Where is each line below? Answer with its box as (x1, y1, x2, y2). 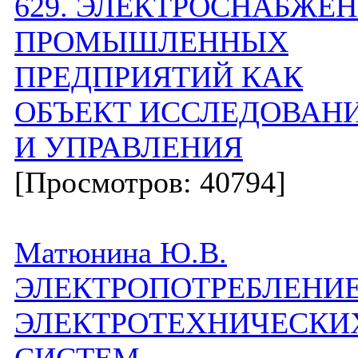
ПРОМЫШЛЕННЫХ (14, 25, 288, 58)
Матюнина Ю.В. (14, 236, 227, 269)
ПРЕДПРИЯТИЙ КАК (14, 60, 303, 93)
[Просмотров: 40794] (14, 165, 286, 199)
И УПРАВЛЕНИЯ (14, 130, 243, 164)
